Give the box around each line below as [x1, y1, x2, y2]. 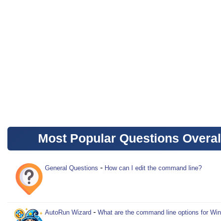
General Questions [45, 164, 98, 172]
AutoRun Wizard [45, 208, 91, 216]
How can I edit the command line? [105, 164, 202, 172]
